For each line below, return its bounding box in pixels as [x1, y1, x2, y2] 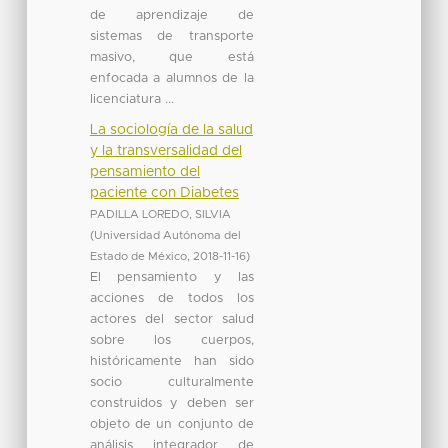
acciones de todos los [89, 291, 254, 305]
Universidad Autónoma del [93, 229, 241, 241]
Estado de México [89, 250, 187, 262]
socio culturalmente [89, 375, 254, 389]
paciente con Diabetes [89, 185, 239, 200]
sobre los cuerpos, [89, 333, 254, 347]
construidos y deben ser [89, 396, 254, 410]
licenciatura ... [89, 92, 174, 106]
